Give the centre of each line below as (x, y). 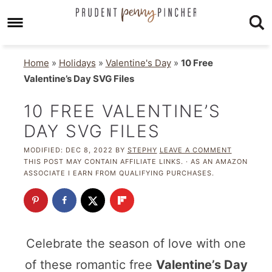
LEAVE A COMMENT (195, 150)
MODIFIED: (44, 150)
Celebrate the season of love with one (136, 244)
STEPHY (142, 150)
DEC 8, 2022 (89, 150)
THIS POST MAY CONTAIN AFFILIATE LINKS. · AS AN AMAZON (135, 162)
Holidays (77, 63)
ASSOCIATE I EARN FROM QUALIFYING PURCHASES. (119, 173)
